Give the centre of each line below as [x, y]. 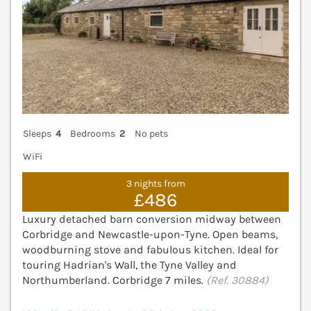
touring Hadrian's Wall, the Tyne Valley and [129, 265]
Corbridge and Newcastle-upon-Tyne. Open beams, [150, 235]
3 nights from [155, 184]
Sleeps [37, 133]
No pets [151, 133]
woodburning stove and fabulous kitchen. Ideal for [150, 250]
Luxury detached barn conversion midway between [152, 219]
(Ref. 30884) [237, 280]
